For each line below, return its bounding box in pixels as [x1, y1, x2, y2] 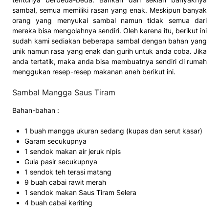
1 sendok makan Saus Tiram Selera [24, 188, 136, 197]
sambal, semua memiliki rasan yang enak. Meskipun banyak [12, 5, 207, 14]
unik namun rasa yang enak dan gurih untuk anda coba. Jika [12, 46, 207, 55]
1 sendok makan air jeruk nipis [24, 147, 121, 155]
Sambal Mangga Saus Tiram [12, 87, 115, 97]
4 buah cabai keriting [24, 198, 92, 207]
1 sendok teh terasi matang [24, 167, 111, 176]
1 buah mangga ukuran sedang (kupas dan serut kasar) [24, 126, 202, 135]
